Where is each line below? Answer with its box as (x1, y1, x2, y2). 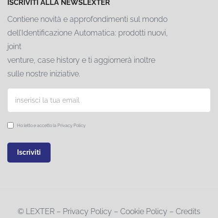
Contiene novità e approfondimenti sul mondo (7, 15, 167, 24)
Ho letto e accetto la (17, 123, 57, 128)
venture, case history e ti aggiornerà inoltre (7, 55, 155, 65)
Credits (176, 207, 200, 217)
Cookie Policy (120, 207, 167, 217)
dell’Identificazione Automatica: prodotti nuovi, (7, 28, 168, 38)
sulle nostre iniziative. (7, 69, 80, 79)
